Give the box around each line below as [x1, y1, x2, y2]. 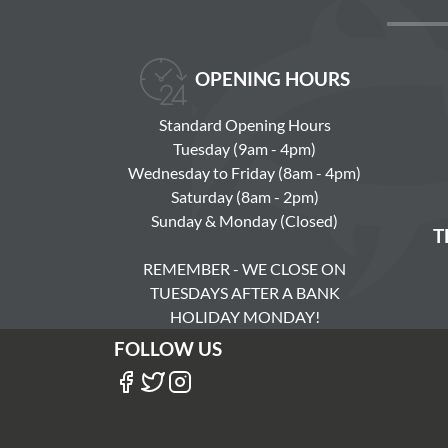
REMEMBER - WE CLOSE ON [143, 259, 346, 279]
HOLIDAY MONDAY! [169, 307, 320, 327]
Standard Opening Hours [158, 115, 331, 135]
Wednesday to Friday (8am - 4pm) [128, 163, 361, 183]
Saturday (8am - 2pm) [170, 187, 319, 207]
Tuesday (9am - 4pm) [173, 139, 316, 159]
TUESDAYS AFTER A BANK [149, 283, 340, 303]
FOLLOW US [114, 337, 222, 361]
